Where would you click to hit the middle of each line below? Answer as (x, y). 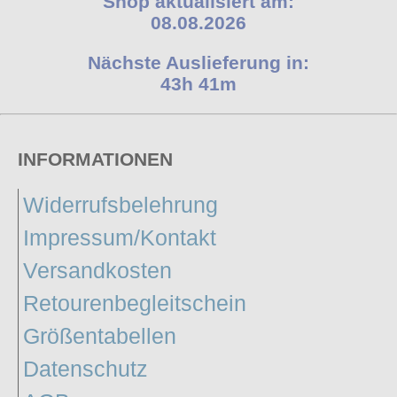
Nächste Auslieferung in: (198, 62)
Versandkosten (97, 270)
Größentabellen (100, 335)
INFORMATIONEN (95, 159)
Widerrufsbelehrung (121, 204)
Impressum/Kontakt (120, 237)
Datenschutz (86, 368)
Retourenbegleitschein (135, 303)
